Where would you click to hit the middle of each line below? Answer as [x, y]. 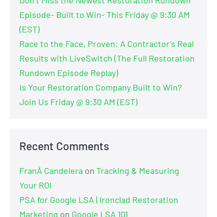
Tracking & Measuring [138, 171]
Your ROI [36, 185]
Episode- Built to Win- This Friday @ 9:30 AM [105, 15]
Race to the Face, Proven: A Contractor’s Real [107, 44]
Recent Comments [64, 146]
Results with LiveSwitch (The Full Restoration [107, 58]
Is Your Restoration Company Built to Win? [101, 87]
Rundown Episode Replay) [69, 73]
